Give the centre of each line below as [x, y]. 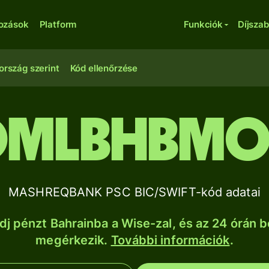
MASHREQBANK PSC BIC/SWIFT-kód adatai [134, 192]
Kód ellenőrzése [104, 68]
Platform [58, 24]
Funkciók [203, 24]
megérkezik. [73, 240]
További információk [170, 240]
